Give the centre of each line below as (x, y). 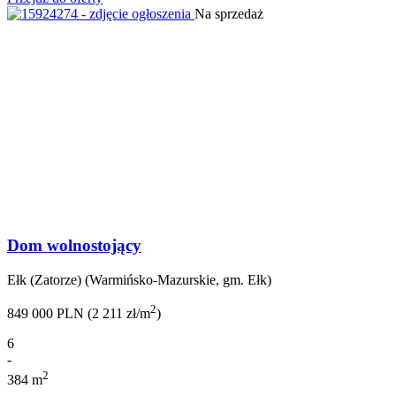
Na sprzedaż (229, 13)
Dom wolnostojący (74, 246)
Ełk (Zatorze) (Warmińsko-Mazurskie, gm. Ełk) (139, 279)
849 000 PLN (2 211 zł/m (79, 314)
